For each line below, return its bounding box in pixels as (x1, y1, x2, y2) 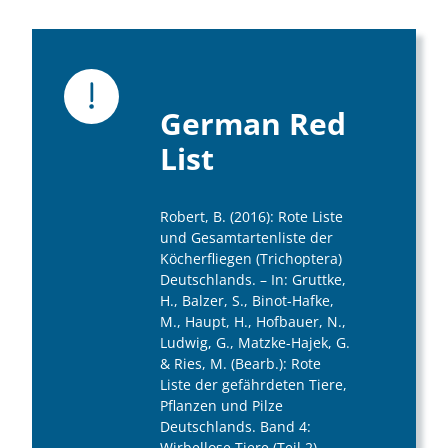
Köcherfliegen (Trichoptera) (160, 249, 342, 269)
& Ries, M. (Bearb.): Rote (160, 354, 321, 374)
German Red (160, 103, 346, 145)
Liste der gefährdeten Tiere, (160, 375, 347, 395)
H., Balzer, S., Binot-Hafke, (160, 291, 334, 311)
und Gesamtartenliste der (160, 228, 333, 248)
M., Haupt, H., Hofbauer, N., (160, 312, 346, 332)
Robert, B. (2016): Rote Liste (160, 207, 343, 227)
